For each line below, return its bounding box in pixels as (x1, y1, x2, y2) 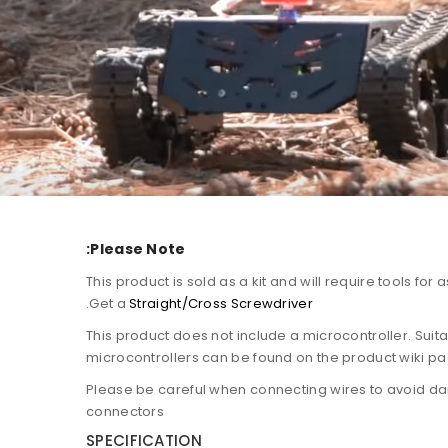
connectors (86, 401, 165, 421)
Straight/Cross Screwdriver (129, 293, 313, 313)
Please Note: (90, 238, 186, 259)
